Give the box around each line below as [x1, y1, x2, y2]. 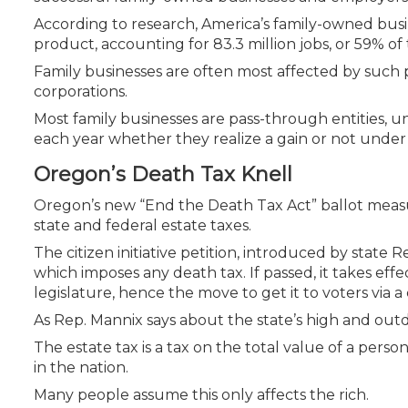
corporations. [34, 82, 127, 100]
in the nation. [34, 359, 132, 376]
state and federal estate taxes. [34, 217, 251, 234]
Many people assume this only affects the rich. [34, 386, 369, 403]
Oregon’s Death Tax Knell [34, 162, 292, 187]
